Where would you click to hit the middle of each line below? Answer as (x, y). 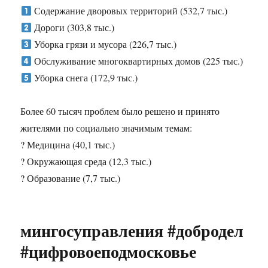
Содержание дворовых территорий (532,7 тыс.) (129, 11)
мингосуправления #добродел (132, 231)
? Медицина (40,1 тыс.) (68, 145)
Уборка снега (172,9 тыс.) (84, 78)
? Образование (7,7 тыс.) (71, 178)
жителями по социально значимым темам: (106, 128)
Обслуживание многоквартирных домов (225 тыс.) (137, 61)
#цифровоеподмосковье (109, 252)
